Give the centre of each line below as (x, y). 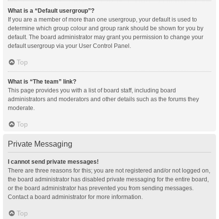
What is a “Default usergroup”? (51, 11)
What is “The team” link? (42, 82)
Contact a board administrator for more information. (75, 197)
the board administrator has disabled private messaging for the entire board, (108, 179)
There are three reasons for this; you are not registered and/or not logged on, (109, 171)
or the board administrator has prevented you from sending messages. (101, 188)
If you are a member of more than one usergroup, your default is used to (102, 20)
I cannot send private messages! (53, 162)
